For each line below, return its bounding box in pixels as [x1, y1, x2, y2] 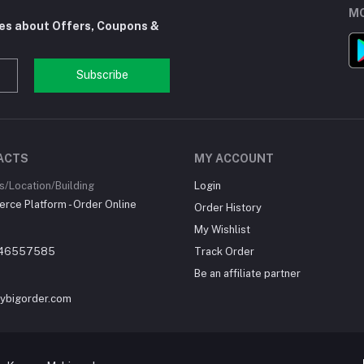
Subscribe [76, 68, 128, 82]
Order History [194, 201, 262, 214]
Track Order [194, 245, 254, 258]
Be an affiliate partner [194, 267, 301, 279]
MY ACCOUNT [194, 152, 274, 165]
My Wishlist [194, 223, 250, 236]
